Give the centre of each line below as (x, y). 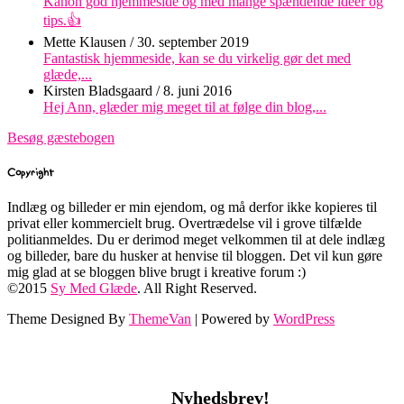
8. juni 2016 (197, 91)
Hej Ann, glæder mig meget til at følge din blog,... (185, 107)
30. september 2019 (193, 42)
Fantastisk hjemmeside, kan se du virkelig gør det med (197, 59)
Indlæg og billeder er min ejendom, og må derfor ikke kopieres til (192, 207)
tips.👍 (62, 21)
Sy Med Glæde (94, 288)
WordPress (304, 318)
